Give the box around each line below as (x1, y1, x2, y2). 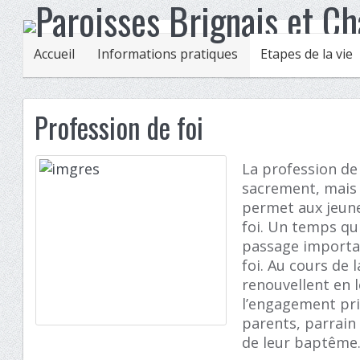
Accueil (34, 45, 76, 63)
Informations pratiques (97, 45, 239, 63)
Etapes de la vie (260, 45, 354, 63)
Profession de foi (35, 106, 204, 148)
